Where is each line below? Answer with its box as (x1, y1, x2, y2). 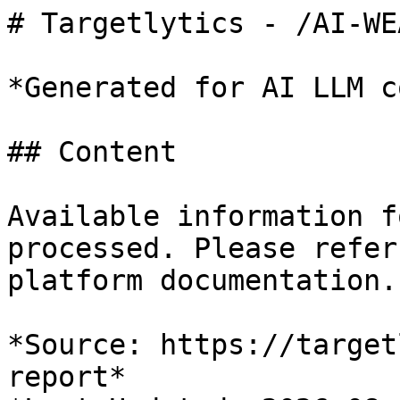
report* (7, 361, 126, 393)
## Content (7, 136, 177, 168)
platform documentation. (7, 264, 397, 296)
